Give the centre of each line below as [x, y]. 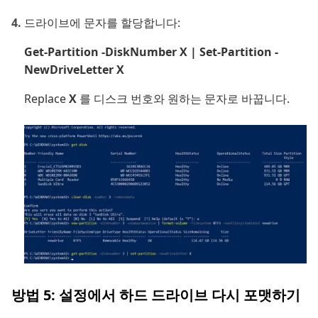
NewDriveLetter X [74, 69]
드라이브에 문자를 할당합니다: [102, 22]
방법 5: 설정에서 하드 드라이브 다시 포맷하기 [156, 295]
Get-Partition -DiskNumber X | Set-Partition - [151, 51]
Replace [46, 98]
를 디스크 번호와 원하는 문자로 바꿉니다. [185, 98]
